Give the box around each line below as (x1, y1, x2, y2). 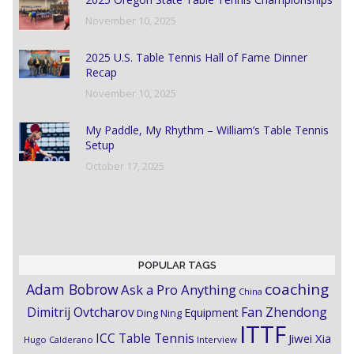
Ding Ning (137, 307, 182, 321)
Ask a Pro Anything (120, 281, 236, 299)
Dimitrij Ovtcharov (27, 303, 134, 322)
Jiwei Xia (288, 330, 331, 347)
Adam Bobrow (25, 280, 119, 299)
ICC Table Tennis (95, 330, 194, 348)
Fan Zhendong (241, 303, 327, 322)
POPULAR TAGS (137, 259, 217, 272)
